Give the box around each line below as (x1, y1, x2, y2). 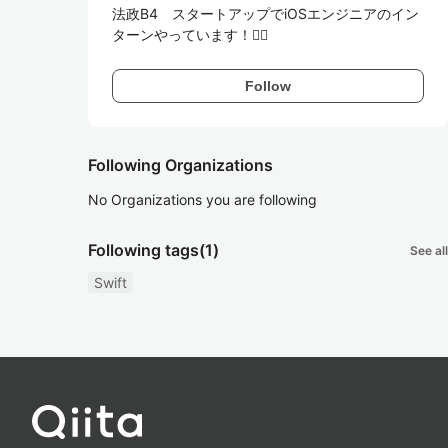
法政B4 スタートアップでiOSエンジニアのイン (112, 5, 419, 22)
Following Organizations (88, 155, 273, 175)
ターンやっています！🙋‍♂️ (112, 26, 268, 43)
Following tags (88, 240, 199, 260)
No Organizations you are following (88, 191, 317, 208)
